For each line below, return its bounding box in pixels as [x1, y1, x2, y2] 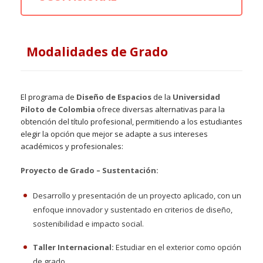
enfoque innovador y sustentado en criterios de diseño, [33, 204, 232, 215]
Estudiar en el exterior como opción [114, 242, 241, 253]
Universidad [173, 92, 220, 103]
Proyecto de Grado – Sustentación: [21, 165, 159, 176]
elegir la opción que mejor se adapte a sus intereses [21, 129, 208, 140]
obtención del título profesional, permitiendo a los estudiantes [21, 116, 242, 127]
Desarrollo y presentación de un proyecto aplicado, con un [33, 190, 241, 201]
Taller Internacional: [33, 242, 114, 253]
